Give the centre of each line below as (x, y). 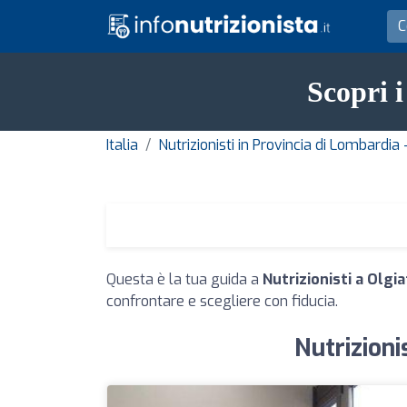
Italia (122, 145)
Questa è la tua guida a (184, 279)
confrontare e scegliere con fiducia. (222, 301)
